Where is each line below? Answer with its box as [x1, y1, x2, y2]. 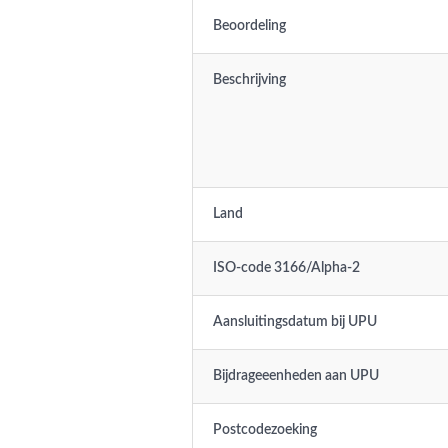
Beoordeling [213, 19, 286, 33]
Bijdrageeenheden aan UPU [213, 369, 379, 383]
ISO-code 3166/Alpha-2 [213, 261, 360, 275]
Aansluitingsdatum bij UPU [213, 315, 377, 329]
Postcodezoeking [213, 423, 317, 437]
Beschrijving [213, 73, 286, 87]
